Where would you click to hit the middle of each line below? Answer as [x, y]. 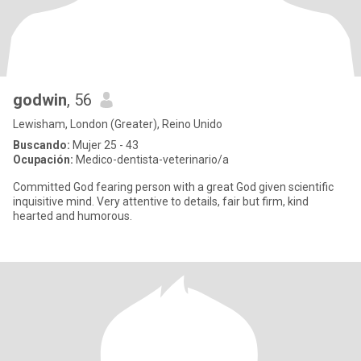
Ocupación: [43, 160]
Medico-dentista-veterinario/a [151, 160]
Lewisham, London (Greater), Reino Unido [118, 124]
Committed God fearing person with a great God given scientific [173, 187]
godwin [40, 100]
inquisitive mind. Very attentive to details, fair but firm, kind [161, 201]
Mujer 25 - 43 [104, 145]
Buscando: [41, 145]
